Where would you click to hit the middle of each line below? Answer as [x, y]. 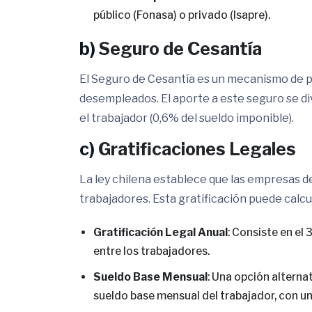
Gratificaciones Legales [197, 149]
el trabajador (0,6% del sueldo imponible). [187, 118]
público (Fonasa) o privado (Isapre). [182, 15]
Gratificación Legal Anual [161, 232]
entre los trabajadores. [151, 251]
